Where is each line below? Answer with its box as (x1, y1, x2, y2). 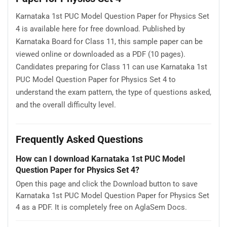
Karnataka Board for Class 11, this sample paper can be (16, 36, 203, 46)
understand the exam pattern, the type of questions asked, (16, 87, 211, 97)
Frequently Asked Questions (16, 133, 143, 146)
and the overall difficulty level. (16, 100, 116, 109)
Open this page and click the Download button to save (16, 179, 198, 189)
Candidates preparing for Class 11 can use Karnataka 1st (16, 62, 207, 71)
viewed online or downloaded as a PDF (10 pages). (16, 49, 185, 59)
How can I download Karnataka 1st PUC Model (16, 154, 185, 164)
